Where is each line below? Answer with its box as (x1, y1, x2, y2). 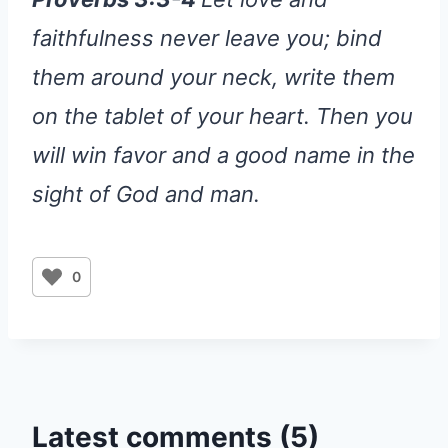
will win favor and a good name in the (32, 141, 415, 168)
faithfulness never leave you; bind (32, 24, 382, 51)
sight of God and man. (32, 180, 260, 207)
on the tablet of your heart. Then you (32, 102, 413, 129)
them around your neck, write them (32, 63, 395, 90)
